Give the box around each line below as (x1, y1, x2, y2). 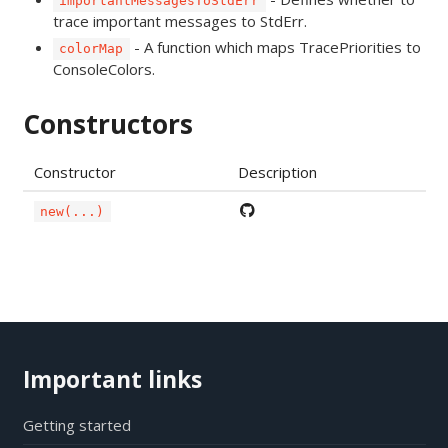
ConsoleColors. (52, 59, 155, 80)
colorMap (59, 41, 124, 57)
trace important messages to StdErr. (52, 11, 307, 32)
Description (237, 162, 317, 183)
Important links (22, 363, 202, 395)
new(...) (40, 204, 105, 220)
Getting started (22, 415, 131, 435)
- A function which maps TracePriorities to (129, 37, 421, 58)
